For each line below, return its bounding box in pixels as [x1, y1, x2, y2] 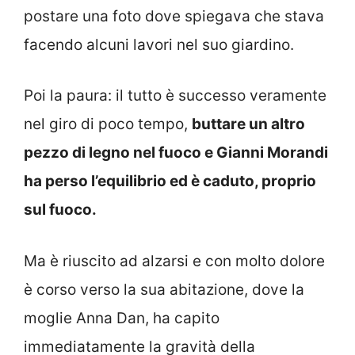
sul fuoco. [24, 200, 97, 219]
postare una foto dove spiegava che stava [24, 6, 324, 25]
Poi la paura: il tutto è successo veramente [24, 86, 326, 105]
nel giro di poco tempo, [24, 115, 192, 134]
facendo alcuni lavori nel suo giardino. [24, 35, 294, 54]
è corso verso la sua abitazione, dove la [24, 280, 304, 299]
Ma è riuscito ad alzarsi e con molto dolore [24, 251, 325, 270]
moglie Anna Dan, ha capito [24, 308, 219, 327]
